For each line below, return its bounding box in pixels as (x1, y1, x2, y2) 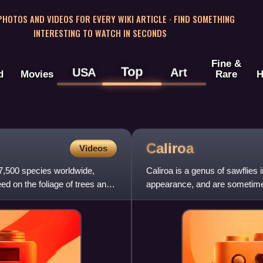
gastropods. (146, 193, 191, 203)
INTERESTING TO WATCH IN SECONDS (33, 26, 167, 39)
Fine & (211, 58, 241, 70)
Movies (20, 68, 53, 80)
